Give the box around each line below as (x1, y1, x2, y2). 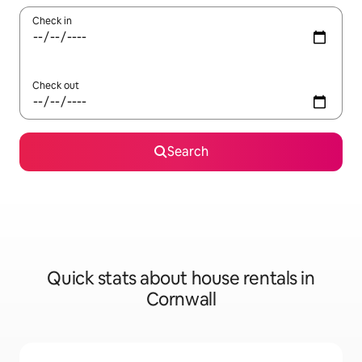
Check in (32, 15, 72, 27)
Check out (32, 79, 79, 92)
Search (166, 143, 208, 160)
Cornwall (145, 288, 217, 311)
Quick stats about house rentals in (47, 267, 315, 290)
